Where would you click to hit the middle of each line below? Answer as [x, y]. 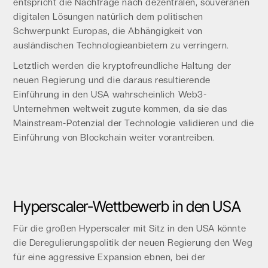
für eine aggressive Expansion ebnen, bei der [109, 257]
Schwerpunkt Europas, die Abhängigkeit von [108, 31]
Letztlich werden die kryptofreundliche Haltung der [122, 66]
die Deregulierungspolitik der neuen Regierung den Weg [133, 243]
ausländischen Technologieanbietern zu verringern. [121, 45]
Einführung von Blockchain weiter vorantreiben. [114, 138]
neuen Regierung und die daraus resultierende [112, 80]
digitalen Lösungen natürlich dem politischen [108, 17]
